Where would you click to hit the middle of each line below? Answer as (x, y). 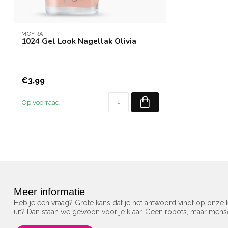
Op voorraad (40, 103)
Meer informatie (49, 192)
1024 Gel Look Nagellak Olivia (79, 41)
